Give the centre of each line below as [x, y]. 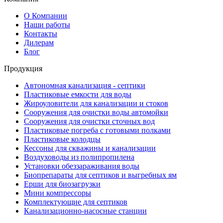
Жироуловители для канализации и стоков [96, 104]
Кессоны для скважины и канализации [90, 148]
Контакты [41, 34]
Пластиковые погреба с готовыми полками [97, 130]
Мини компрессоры [57, 193]
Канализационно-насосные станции [85, 211]
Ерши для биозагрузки [62, 184]
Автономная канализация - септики [85, 86]
